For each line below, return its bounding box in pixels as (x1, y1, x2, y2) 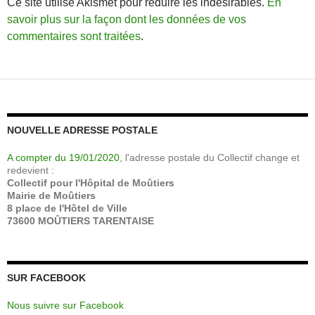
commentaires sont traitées (7, 30, 141, 42)
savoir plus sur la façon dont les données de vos (7, 13, 246, 25)
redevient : (7, 164, 54, 176)
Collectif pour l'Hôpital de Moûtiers (7, 176, 174, 188)
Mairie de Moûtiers (7, 189, 96, 201)
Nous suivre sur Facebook (7, 299, 124, 311)
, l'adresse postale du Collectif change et (120, 151, 300, 163)
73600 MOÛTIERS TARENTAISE (7, 214, 154, 226)
